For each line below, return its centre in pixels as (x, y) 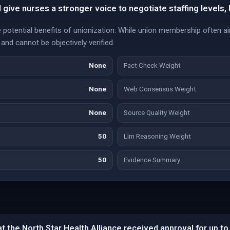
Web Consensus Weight (160, 89)
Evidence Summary (152, 160)
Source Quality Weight (157, 113)
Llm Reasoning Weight (157, 136)
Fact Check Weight (152, 65)
